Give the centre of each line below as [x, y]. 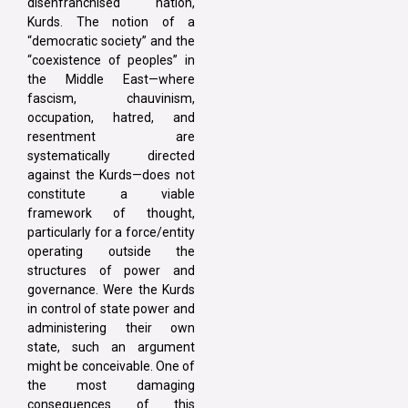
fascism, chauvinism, [111, 99]
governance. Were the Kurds [111, 290]
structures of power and [111, 271]
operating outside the [111, 252]
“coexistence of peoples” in [111, 61]
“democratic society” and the [111, 41]
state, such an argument [111, 347]
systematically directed [111, 156]
